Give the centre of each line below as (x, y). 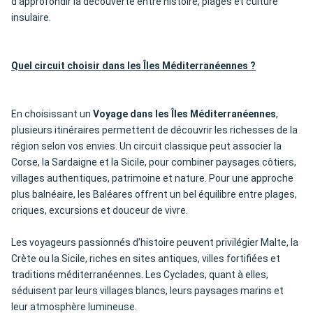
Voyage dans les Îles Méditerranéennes (184, 114)
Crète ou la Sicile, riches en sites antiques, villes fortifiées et (146, 259)
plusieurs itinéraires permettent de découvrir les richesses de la (154, 130)
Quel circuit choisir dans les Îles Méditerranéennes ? (133, 66)
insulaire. (31, 18)
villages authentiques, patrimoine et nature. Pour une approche (152, 179)
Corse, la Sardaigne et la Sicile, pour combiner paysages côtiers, (154, 162)
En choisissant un (52, 114)
